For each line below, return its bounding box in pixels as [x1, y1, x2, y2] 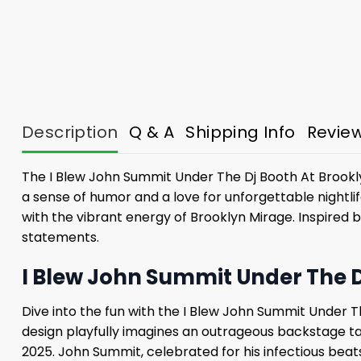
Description [22, 121, 118, 144]
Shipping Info [185, 121, 296, 144]
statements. [22, 228, 99, 247]
